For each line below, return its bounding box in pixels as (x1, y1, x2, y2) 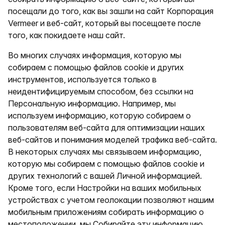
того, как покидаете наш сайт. (8, 30, 125, 40)
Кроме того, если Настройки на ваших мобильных (8, 183, 201, 193)
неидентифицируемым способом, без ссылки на (8, 86, 193, 96)
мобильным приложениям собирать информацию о (8, 207, 204, 217)
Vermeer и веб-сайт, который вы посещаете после (8, 18, 201, 28)
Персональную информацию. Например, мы (8, 98, 176, 108)
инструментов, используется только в (8, 74, 157, 84)
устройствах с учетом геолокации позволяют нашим (8, 195, 214, 205)
